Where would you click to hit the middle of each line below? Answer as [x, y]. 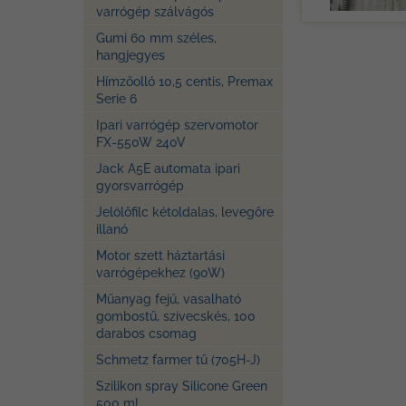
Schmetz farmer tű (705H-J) [178, 360]
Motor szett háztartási [160, 256]
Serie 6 [116, 99]
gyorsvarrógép [140, 186]
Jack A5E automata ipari [168, 169]
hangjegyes [130, 55]
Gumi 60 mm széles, [156, 38]
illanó [112, 229]
